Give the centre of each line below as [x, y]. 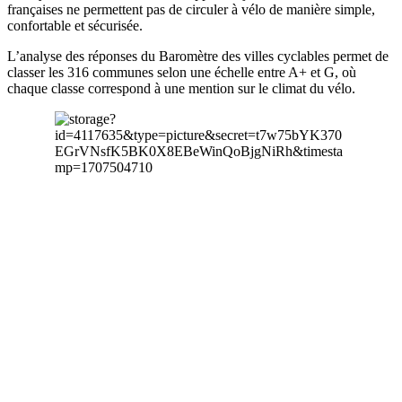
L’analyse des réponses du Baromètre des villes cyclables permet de [198, 57]
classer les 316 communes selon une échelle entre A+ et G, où [182, 73]
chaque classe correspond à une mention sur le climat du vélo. [181, 89]
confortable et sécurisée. [75, 26]
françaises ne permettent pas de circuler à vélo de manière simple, [191, 10]
